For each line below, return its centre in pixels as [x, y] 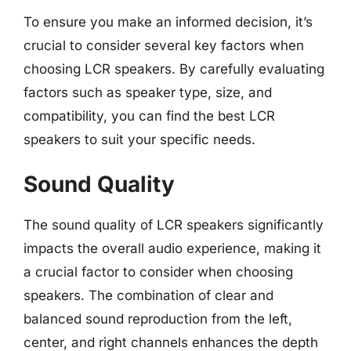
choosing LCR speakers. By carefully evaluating [174, 69]
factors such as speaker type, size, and [148, 92]
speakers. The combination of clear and [148, 295]
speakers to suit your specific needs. [139, 139]
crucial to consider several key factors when [164, 45]
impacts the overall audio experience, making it [172, 248]
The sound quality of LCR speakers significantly [174, 224]
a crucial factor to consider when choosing [158, 271]
